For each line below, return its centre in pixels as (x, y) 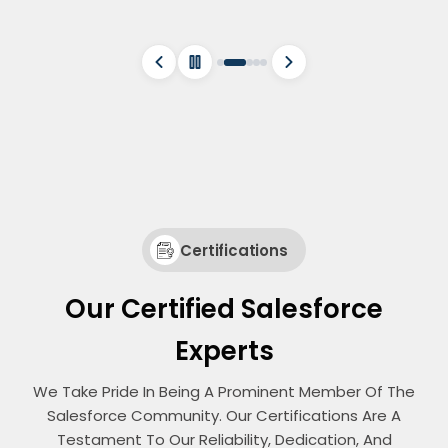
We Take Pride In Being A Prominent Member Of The (224, 392)
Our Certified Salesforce (224, 309)
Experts (224, 351)
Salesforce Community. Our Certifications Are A (224, 416)
